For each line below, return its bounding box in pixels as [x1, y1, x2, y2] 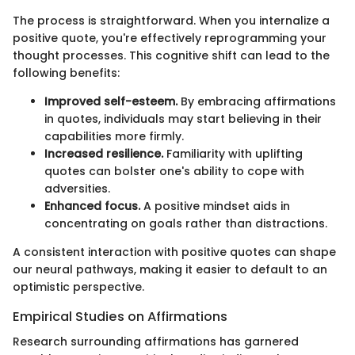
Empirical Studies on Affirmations [13, 307, 227, 326]
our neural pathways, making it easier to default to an [13, 261, 327, 277]
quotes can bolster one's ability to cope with [44, 163, 304, 179]
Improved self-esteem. [44, 94, 177, 109]
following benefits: [13, 65, 120, 81]
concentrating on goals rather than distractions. [44, 216, 327, 231]
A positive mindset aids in [140, 198, 290, 214]
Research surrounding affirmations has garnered [13, 334, 299, 350]
